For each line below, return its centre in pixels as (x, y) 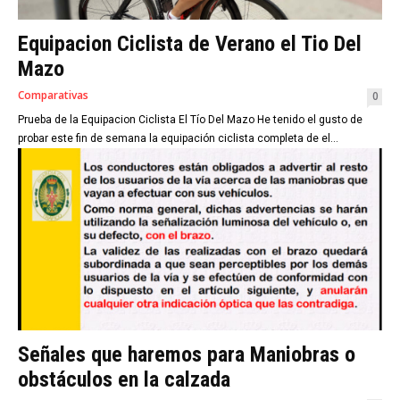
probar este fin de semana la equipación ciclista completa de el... (178, 138)
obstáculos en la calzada (124, 379)
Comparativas (53, 95)
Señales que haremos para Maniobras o (187, 354)
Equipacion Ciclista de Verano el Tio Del (190, 43)
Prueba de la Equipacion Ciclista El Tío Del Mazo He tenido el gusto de (190, 119)
